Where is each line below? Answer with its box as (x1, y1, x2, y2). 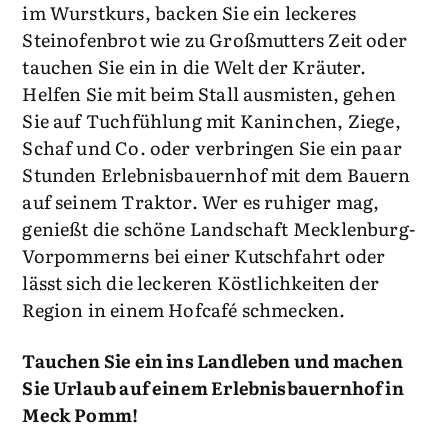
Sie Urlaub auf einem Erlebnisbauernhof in (22, 374, 404, 401)
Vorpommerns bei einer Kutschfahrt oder (22, 242, 386, 269)
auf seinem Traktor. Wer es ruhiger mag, (22, 188, 380, 215)
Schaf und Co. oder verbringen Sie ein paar (22, 134, 402, 161)
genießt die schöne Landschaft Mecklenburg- (22, 215, 415, 242)
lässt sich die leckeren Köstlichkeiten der (22, 269, 379, 296)
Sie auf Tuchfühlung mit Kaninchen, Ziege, (22, 107, 401, 134)
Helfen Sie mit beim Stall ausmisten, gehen (22, 80, 396, 107)
